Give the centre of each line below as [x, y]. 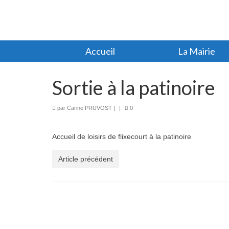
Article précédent [86, 159]
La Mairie [196, 51]
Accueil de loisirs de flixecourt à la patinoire [122, 136]
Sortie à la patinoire [134, 87]
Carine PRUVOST [89, 108]
